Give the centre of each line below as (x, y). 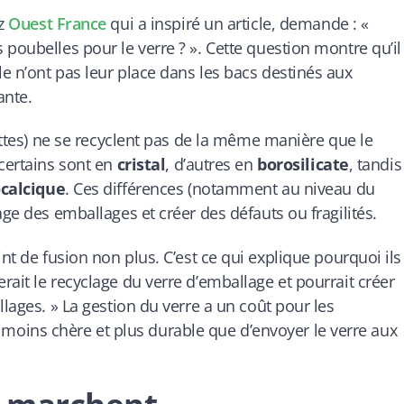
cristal (141, 165)
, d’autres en (211, 165)
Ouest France (57, 23)
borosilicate (303, 165)
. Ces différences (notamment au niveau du (220, 189)
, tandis (375, 165)
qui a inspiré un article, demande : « (237, 23)
